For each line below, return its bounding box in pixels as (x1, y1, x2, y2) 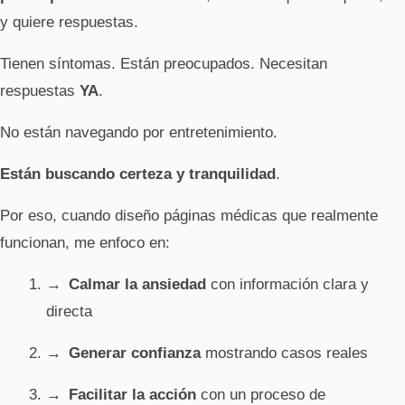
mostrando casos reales (201, 344, 369, 362)
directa (46, 302, 93, 320)
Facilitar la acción (69, 385, 197, 403)
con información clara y (206, 275, 370, 293)
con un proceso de (196, 385, 326, 403)
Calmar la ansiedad (69, 275, 207, 293)
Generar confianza (69, 344, 202, 362)
